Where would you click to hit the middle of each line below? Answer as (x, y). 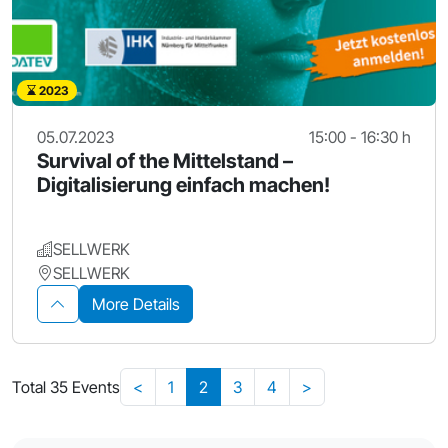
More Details (136, 303)
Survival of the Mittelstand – (165, 160)
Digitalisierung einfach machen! (183, 184)
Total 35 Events (66, 386)
